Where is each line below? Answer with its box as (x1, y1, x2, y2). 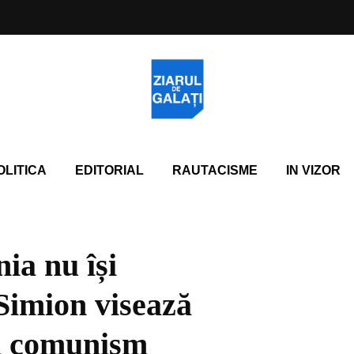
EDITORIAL (74, 164, 144, 177)
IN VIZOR (285, 164, 341, 177)
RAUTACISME (171, 164, 258, 177)
